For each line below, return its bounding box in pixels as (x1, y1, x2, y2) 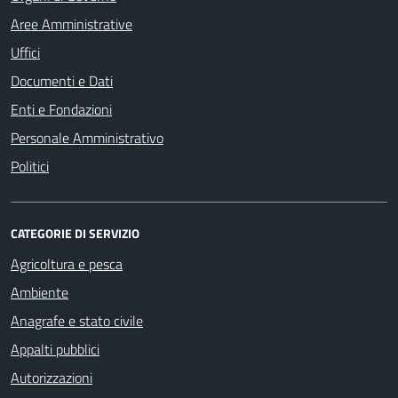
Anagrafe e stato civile (11, 310, 143, 331)
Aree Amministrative (11, 13, 132, 35)
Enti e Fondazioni (11, 99, 112, 120)
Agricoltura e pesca (11, 253, 123, 275)
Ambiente (11, 282, 68, 303)
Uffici (11, 42, 40, 63)
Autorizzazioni (11, 367, 92, 388)
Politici (11, 155, 49, 177)
